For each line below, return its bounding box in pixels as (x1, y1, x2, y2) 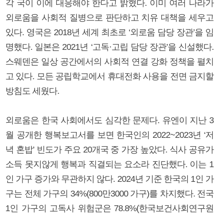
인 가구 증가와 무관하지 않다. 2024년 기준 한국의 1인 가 (5, 174, 214, 184)
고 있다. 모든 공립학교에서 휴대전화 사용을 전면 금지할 (5, 71, 214, 81)
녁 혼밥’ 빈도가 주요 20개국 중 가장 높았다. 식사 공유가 (5, 144, 214, 154)
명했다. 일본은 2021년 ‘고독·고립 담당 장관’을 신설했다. (5, 42, 214, 52)
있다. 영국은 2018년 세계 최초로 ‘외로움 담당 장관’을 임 (5, 27, 214, 37)
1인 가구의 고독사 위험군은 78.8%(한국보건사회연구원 (5, 203, 214, 213)
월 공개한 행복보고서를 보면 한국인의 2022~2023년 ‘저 (5, 130, 214, 140)
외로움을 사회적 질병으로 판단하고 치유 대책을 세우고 (5, 12, 214, 22)
